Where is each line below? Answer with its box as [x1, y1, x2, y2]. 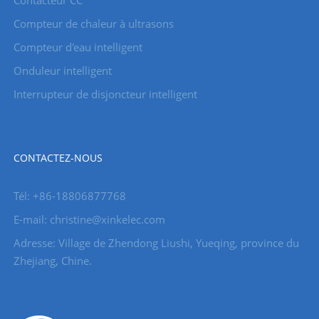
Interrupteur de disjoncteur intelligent [13, 86, 197, 101]
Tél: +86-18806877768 [13, 188, 126, 203]
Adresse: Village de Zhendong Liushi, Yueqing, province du [13, 235, 299, 250]
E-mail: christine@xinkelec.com [13, 211, 165, 226]
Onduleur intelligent [13, 63, 112, 78]
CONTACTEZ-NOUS [13, 150, 103, 164]
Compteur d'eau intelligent [13, 39, 142, 54]
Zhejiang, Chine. [13, 253, 92, 268]
